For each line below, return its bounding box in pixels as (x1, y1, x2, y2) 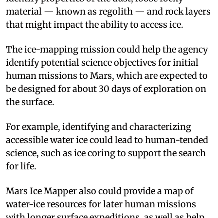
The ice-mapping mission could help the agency (6, 43, 208, 55)
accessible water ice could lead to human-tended (6, 134, 208, 145)
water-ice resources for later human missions (6, 198, 196, 210)
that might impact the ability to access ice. (6, 18, 183, 30)
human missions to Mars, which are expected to (6, 70, 208, 81)
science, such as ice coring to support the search (6, 147, 206, 159)
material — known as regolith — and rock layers (6, 5, 211, 17)
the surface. (6, 96, 54, 108)
